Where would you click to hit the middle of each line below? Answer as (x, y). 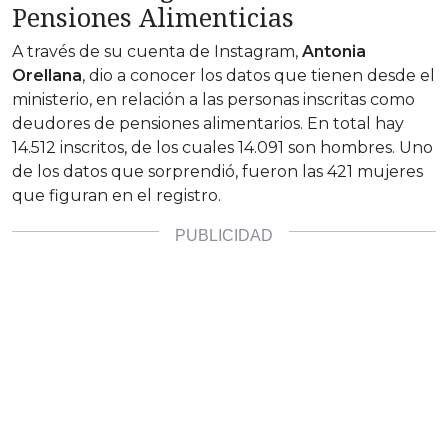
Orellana (47, 76)
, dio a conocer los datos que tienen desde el (258, 76)
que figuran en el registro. (116, 196)
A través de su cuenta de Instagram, (157, 52)
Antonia (334, 52)
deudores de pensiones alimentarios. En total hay (208, 124)
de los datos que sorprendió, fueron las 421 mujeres (217, 172)
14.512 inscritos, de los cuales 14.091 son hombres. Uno (222, 148)
